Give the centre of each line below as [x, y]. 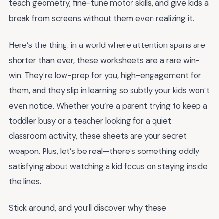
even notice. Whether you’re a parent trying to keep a [108, 105]
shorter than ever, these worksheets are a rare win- [104, 60]
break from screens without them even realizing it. [101, 18]
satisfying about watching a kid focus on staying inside [108, 166]
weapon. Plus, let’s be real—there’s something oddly [104, 151]
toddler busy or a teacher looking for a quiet [90, 120]
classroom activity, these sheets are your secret [98, 136]
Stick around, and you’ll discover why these [88, 208]
